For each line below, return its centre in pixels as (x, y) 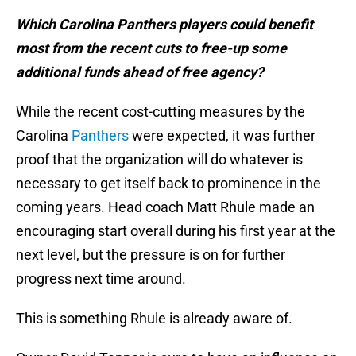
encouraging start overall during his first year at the (176, 231)
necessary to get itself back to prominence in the (168, 184)
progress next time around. (101, 279)
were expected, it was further (222, 136)
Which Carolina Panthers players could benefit (164, 25)
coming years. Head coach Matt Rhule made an (165, 207)
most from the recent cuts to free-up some (151, 48)
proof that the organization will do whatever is (159, 160)
